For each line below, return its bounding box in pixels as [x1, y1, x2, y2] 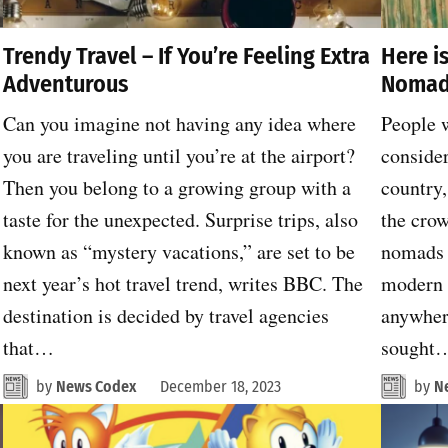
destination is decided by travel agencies [2, 301, 329, 329]
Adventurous [2, 69, 128, 98]
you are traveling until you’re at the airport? [2, 141, 355, 169]
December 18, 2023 [159, 376, 281, 396]
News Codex [55, 376, 136, 396]
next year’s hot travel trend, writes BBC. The [2, 269, 363, 297]
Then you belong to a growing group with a [2, 173, 351, 201]
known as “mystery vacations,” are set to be [2, 237, 355, 265]
